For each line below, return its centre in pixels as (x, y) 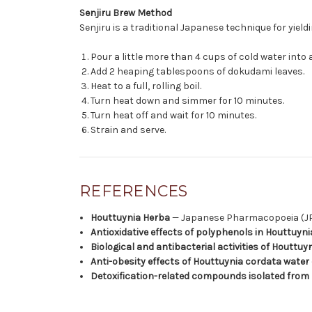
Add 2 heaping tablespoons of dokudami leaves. (198, 71)
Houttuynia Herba (132, 217)
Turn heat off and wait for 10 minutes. (174, 115)
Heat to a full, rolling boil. (146, 86)
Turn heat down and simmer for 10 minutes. (188, 100)
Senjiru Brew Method (126, 13)
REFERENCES (134, 191)
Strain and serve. (128, 130)
